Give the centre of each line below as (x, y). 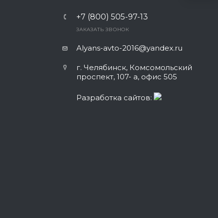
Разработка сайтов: (115, 98)
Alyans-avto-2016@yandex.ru (129, 48)
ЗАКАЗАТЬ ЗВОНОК (103, 29)
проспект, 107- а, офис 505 (127, 77)
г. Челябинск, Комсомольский (134, 67)
